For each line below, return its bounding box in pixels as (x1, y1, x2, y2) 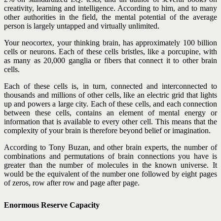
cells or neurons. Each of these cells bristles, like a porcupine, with (4, 47, 217, 56)
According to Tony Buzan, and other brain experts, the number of (4, 143, 217, 151)
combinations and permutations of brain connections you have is (4, 151, 217, 160)
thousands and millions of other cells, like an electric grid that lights (4, 90, 217, 99)
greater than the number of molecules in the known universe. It (4, 160, 217, 169)
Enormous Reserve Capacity (4, 200, 100, 209)
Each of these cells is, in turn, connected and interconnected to (4, 81, 217, 90)
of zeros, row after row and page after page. (4, 178, 140, 187)
